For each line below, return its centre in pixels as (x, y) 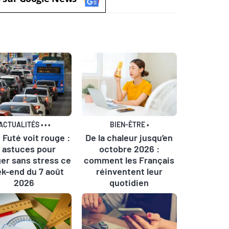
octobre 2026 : (129, 148)
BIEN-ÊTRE (128, 124)
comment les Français (129, 160)
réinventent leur (129, 171)
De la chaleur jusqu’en (129, 137)
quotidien (129, 182)
